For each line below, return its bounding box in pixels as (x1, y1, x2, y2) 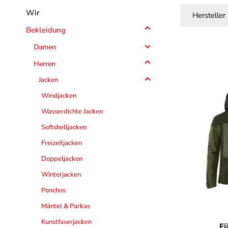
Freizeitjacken (41, 138, 82, 148)
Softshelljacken (41, 123, 87, 132)
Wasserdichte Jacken (41, 107, 103, 116)
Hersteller (192, 10, 225, 20)
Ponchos (41, 186, 66, 195)
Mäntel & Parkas (41, 202, 90, 211)
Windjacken (41, 91, 76, 100)
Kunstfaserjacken (41, 217, 92, 226)
